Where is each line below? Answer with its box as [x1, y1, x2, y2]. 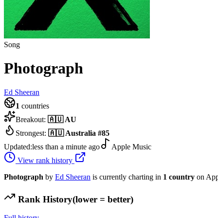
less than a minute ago [32, 142, 100, 151]
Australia [65, 128, 96, 137]
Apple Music [111, 142, 151, 151]
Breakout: [16, 115, 48, 124]
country [169, 172, 195, 181]
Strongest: [16, 128, 48, 137]
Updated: [4, 142, 32, 151]
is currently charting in [92, 172, 163, 181]
